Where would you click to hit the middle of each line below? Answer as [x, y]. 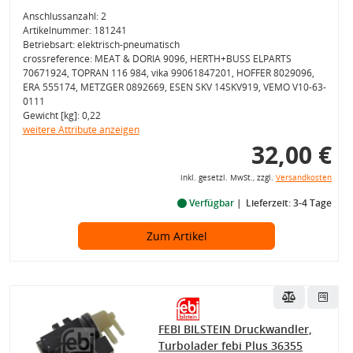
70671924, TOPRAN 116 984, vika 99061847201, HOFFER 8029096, [168, 73]
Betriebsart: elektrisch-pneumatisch [101, 45]
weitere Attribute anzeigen [81, 130]
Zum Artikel [176, 236]
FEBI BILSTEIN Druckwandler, [236, 329]
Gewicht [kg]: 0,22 [61, 115]
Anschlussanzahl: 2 [64, 16]
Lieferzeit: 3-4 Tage [288, 203]
